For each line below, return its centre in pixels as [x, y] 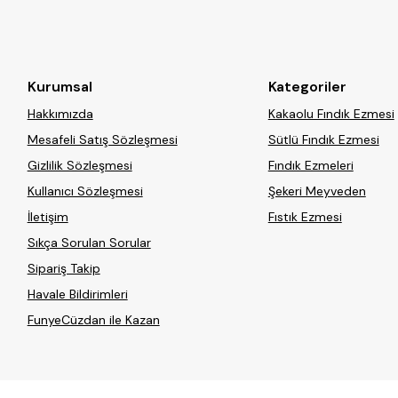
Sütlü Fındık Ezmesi [323, 140]
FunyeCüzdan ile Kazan [93, 320]
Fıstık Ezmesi [305, 217]
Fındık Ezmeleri [310, 166]
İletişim [48, 217]
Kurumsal [60, 87]
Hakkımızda [60, 114]
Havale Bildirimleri [77, 295]
